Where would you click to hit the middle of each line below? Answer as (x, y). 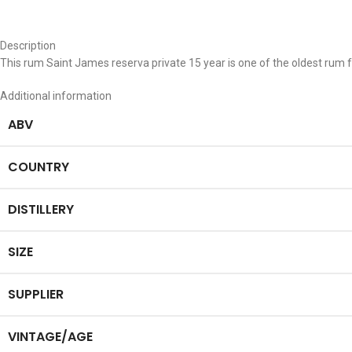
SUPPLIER (36, 294)
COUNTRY (38, 167)
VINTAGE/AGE (50, 337)
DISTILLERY (41, 209)
